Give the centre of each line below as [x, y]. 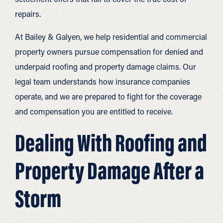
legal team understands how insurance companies [103, 81]
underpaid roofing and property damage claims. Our [106, 66]
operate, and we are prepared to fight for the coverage [108, 96]
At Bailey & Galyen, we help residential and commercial [111, 36]
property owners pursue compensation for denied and [109, 51]
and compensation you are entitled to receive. [94, 111]
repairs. [28, 13]
